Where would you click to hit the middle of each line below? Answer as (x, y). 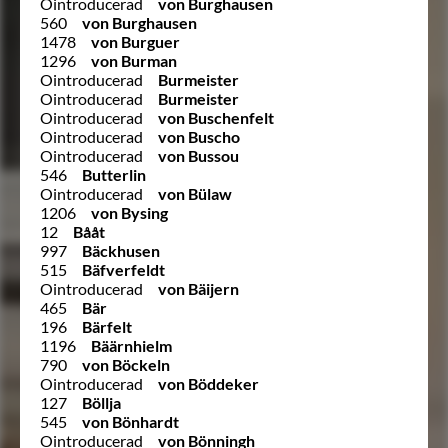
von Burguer (135, 41)
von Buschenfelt (216, 117)
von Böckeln (126, 364)
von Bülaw (195, 193)
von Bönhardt (130, 421)
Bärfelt (107, 326)
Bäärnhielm (131, 345)
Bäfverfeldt (123, 269)
